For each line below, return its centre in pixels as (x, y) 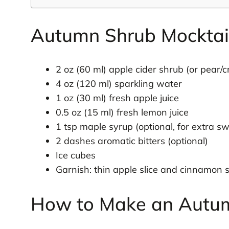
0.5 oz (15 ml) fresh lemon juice (122, 112)
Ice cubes (75, 155)
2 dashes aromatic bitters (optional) (132, 141)
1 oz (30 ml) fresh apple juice (117, 98)
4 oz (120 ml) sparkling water (119, 83)
